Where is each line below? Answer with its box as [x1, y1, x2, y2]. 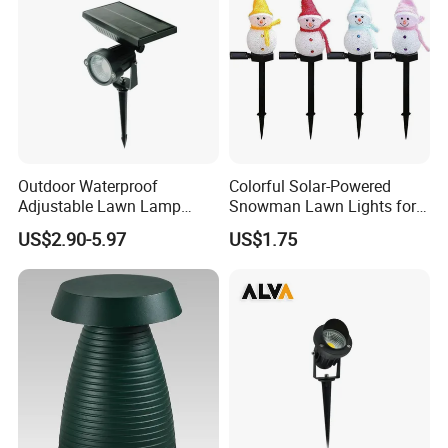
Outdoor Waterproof [18, 174, 159, 197]
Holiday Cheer [228, 214, 327, 237]
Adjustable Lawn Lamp [18, 194, 182, 217]
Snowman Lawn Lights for [228, 194, 416, 217]
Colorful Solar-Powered [228, 174, 391, 197]
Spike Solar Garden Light [18, 214, 194, 237]
